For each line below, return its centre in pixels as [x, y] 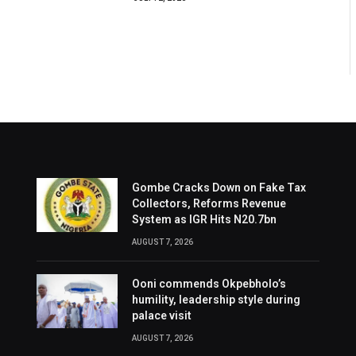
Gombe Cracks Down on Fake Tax [219, 187]
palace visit [161, 315]
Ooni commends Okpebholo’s [209, 283]
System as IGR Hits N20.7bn [204, 219]
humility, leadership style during [216, 299]
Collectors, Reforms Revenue [209, 203]
